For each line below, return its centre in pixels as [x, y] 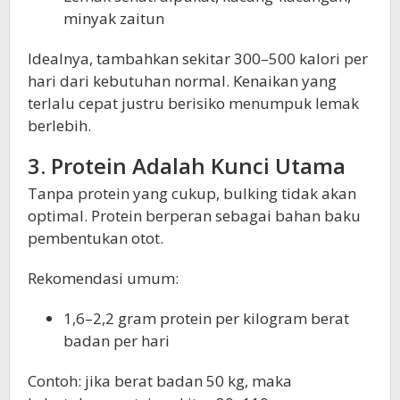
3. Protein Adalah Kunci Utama [187, 166]
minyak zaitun [114, 19]
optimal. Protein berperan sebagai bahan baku [194, 216]
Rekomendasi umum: [103, 279]
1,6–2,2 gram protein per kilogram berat [206, 319]
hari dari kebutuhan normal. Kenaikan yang [182, 81]
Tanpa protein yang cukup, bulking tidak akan [192, 194]
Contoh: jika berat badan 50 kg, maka [160, 381]
